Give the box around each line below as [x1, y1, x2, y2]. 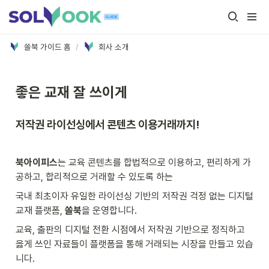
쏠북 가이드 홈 [24, 41, 71, 52]
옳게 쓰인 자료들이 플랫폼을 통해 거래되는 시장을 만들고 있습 [16, 238, 253, 250]
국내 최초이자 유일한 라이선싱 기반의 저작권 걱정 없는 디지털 [16, 190, 253, 202]
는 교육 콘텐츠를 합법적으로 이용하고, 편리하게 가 [58, 157, 251, 168]
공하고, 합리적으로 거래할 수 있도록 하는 [16, 171, 173, 183]
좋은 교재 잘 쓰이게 [16, 83, 127, 101]
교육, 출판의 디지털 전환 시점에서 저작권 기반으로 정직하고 [16, 224, 245, 235]
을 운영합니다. [82, 205, 137, 216]
